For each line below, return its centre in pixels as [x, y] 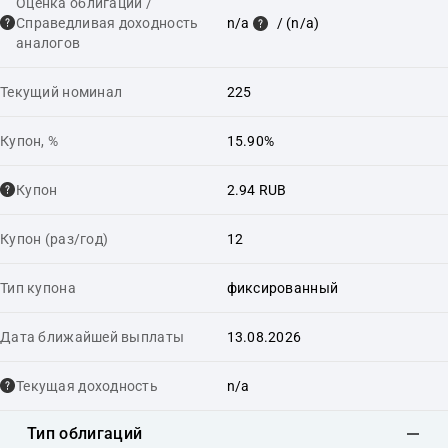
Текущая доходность [87, 385]
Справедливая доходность [107, 22]
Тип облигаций [85, 433]
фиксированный [282, 287]
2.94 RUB [256, 189]
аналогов [48, 42]
